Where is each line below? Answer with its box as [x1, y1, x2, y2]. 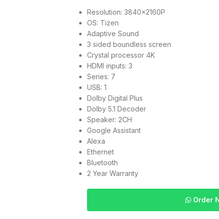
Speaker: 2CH [87, 115, 132, 124]
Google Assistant [87, 126, 141, 134]
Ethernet [87, 148, 114, 156]
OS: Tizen [87, 19, 119, 27]
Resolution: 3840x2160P [87, 8, 165, 16]
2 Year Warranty [87, 169, 138, 177]
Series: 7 [87, 72, 115, 81]
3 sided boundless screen [87, 40, 171, 48]
